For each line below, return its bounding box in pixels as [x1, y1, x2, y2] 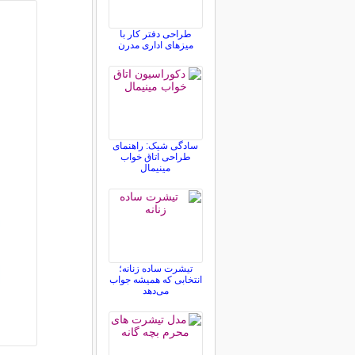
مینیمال [140, 162, 170, 174]
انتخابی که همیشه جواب [109, 274, 202, 285]
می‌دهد [142, 285, 169, 296]
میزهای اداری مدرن [117, 40, 193, 51]
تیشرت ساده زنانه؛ [118, 263, 193, 274]
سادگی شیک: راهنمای [113, 140, 198, 151]
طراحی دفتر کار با [119, 29, 192, 40]
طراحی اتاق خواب [120, 151, 191, 162]
